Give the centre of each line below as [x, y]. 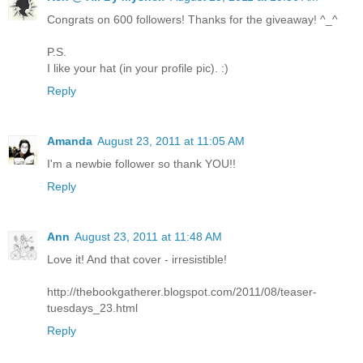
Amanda [70, 141]
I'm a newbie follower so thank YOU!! [141, 163]
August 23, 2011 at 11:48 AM [148, 236]
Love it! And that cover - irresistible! [137, 259]
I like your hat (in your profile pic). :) [138, 68]
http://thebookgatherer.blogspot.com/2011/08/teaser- [182, 291]
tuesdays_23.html [92, 307]
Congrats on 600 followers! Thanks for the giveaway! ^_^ [192, 19]
